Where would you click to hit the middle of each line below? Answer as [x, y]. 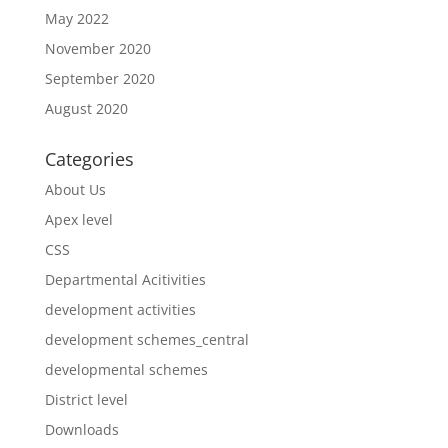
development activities [120, 309]
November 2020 [97, 48]
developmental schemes [126, 369]
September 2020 [99, 78]
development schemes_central [146, 339]
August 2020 [86, 108]
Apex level [78, 219]
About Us [75, 189]
